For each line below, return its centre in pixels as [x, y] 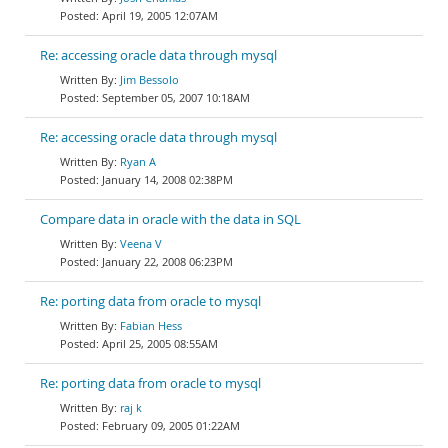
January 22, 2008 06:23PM [167, 261]
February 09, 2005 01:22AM [171, 425]
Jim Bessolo [149, 79]
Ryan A [138, 161]
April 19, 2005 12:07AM [160, 15]
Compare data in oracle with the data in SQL [170, 219]
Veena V [141, 243]
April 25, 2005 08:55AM [160, 343]
